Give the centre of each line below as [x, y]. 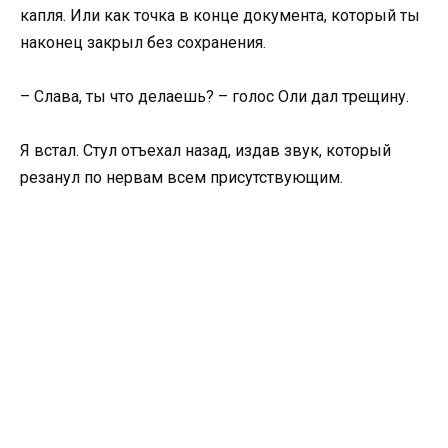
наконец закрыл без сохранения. [143, 42]
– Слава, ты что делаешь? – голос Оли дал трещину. [214, 97]
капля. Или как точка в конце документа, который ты [220, 15]
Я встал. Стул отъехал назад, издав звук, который [205, 151]
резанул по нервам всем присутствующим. [181, 178]
